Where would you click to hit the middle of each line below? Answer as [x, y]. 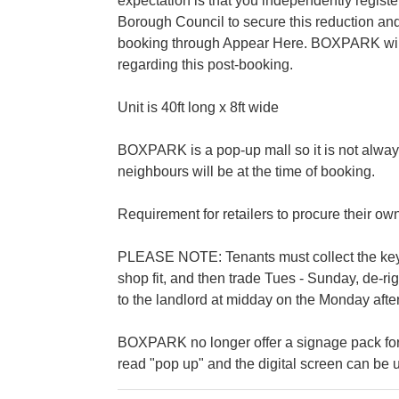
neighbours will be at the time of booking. [246, 171]
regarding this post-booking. [205, 64]
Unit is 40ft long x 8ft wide [198, 107]
